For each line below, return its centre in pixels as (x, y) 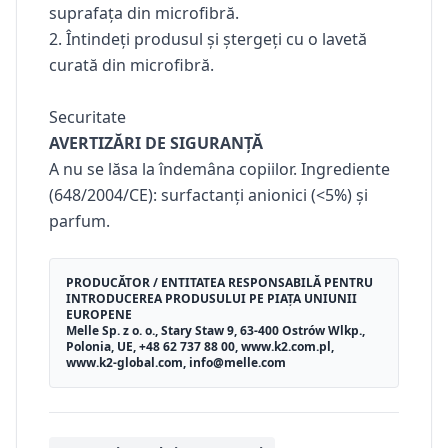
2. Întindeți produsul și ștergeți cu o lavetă (208, 38)
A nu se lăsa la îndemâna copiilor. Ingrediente (219, 168)
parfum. (79, 220)
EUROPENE (99, 314)
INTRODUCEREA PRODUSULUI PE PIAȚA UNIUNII (211, 298)
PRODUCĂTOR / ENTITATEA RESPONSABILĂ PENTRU (219, 282)
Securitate (87, 116)
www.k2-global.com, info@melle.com (176, 362)
